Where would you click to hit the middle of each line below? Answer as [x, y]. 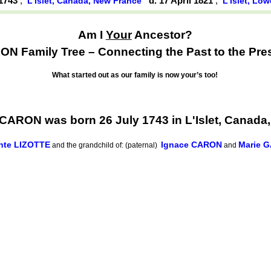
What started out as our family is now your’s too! [135, 75]
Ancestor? [162, 34]
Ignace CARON [191, 144]
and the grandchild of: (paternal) [106, 145]
